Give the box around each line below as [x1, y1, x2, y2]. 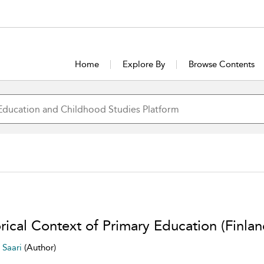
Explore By [123, 59, 166, 70]
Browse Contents [189, 59, 255, 70]
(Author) [24, 242, 56, 253]
